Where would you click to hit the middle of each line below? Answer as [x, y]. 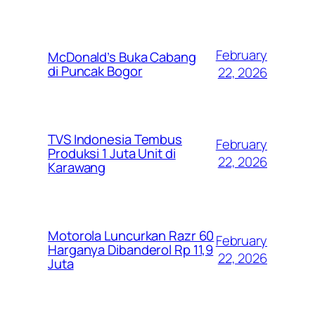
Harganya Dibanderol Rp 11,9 [131, 250]
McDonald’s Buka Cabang [122, 57]
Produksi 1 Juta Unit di [112, 154]
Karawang [77, 168]
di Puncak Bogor [95, 71]
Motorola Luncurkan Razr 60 [131, 236]
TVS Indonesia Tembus [115, 140]
